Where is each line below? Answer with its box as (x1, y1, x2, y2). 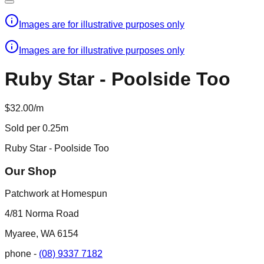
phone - (5, 249, 37, 259)
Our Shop (5, 164, 57, 177)
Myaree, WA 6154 (5, 229, 78, 239)
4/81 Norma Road (5, 209, 79, 219)
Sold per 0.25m (5, 123, 68, 133)
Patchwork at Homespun (5, 189, 107, 199)
